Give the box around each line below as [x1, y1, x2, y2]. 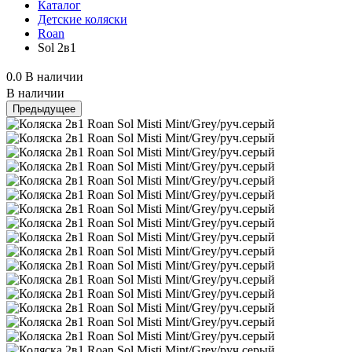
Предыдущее [13, 103, 75, 115]
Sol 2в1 [38, 41, 76, 54]
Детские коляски [38, 13, 127, 26]
